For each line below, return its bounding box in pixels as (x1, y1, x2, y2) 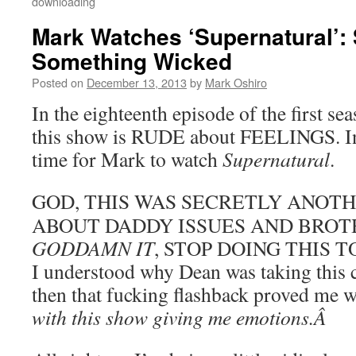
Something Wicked (32, 44, 232, 77)
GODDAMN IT (32, 234, 154, 261)
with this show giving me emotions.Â (32, 304, 334, 331)
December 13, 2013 (87, 74, 187, 91)
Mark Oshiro (205, 74, 267, 91)
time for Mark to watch (32, 145, 222, 172)
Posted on (32, 74, 83, 91)
